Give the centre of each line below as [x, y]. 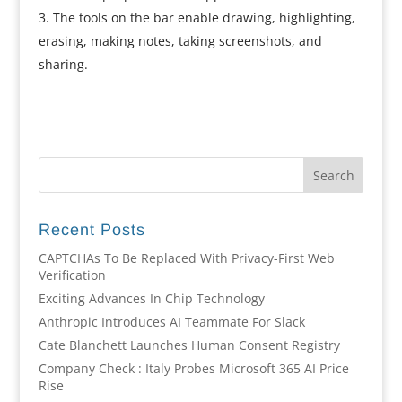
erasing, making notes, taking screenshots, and [180, 41]
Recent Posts [92, 230]
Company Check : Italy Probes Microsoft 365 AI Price [193, 368]
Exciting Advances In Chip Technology [151, 298]
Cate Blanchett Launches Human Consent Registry [189, 345]
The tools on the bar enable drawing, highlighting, [204, 17]
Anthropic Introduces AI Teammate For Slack [171, 322]
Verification [72, 275]
